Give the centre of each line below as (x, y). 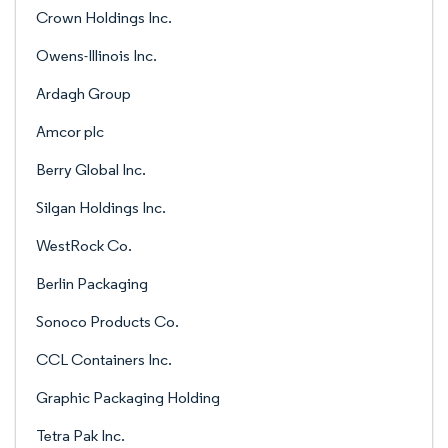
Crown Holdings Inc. (104, 17)
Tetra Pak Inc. (80, 435)
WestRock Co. (84, 245)
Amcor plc (70, 131)
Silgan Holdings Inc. (101, 207)
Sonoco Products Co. (107, 321)
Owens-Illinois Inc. (96, 55)
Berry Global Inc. (91, 169)
